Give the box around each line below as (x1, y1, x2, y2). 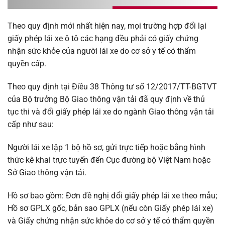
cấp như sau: (8, 120, 54, 130)
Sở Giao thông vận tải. (8, 167, 86, 177)
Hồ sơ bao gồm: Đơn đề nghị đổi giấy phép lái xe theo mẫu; (8, 190, 217, 200)
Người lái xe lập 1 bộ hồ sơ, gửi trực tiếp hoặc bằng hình (8, 142, 205, 152)
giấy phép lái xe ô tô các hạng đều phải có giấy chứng (8, 34, 198, 44)
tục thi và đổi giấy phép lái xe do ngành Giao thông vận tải (8, 107, 214, 117)
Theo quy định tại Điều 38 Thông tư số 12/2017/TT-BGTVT (8, 82, 217, 92)
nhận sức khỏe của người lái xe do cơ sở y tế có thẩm (8, 46, 196, 56)
